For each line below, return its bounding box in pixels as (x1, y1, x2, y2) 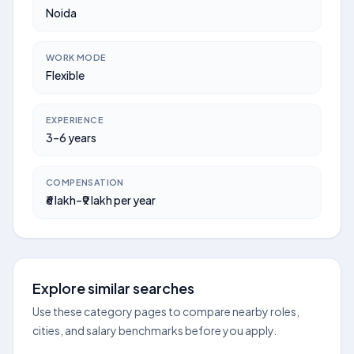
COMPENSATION (46, 177, 124, 187)
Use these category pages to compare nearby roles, (32, 304, 299, 318)
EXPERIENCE (46, 115, 104, 125)
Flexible (46, 68, 85, 82)
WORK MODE (46, 52, 107, 62)
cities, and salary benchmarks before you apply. (32, 323, 277, 337)
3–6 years (46, 130, 96, 145)
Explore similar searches (32, 279, 194, 297)
